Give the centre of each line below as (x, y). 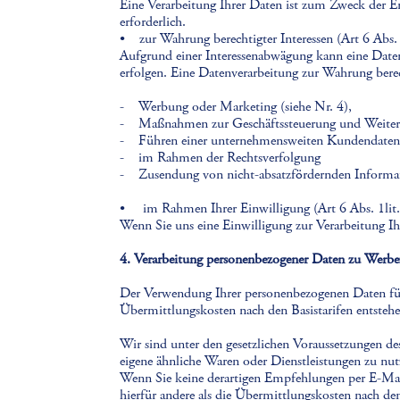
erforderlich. (153, 22)
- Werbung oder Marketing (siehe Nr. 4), (236, 107)
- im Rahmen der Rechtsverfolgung (221, 158)
